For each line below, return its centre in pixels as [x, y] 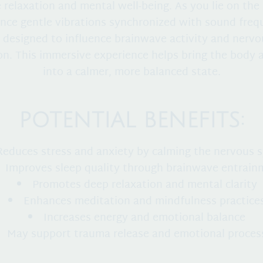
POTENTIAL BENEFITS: [131, 120]
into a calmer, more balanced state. [131, 72]
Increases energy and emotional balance [144, 218]
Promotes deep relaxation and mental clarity [144, 185]
